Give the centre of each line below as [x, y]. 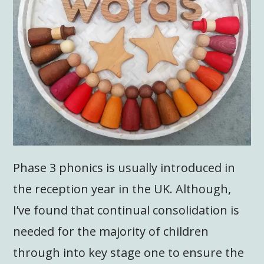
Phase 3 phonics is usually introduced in [124, 168]
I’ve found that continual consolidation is [126, 210]
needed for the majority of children [111, 232]
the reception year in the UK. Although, [122, 189]
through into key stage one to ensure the [129, 253]
